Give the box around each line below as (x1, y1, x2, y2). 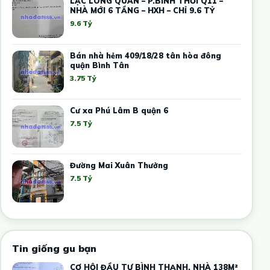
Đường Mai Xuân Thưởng (69, 160, 168, 170)
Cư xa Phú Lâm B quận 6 (69, 105, 168, 115)
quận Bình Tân (69, 60, 129, 70)
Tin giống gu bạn (11, 242, 96, 254)
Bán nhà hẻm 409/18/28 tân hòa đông (69, 50, 221, 60)
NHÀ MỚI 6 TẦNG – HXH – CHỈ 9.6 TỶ (69, 5, 215, 15)
